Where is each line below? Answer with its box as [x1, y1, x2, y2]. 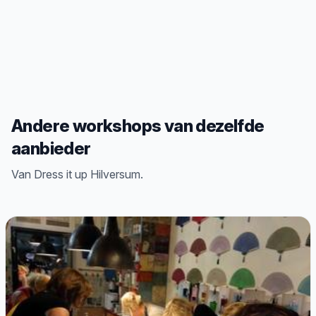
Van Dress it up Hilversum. [11, 167, 143, 181]
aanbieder [11, 138, 91, 159]
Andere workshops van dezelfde [11, 116, 265, 136]
